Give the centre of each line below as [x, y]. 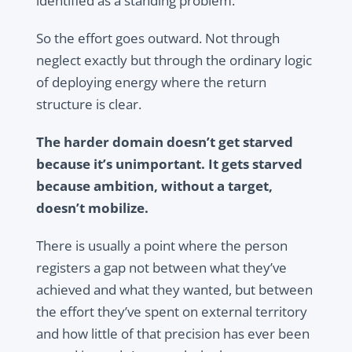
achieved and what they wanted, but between [174, 290]
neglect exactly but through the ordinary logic [174, 60]
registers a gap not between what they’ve [161, 268]
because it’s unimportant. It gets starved [169, 164]
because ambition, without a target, [154, 186]
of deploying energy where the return [151, 82]
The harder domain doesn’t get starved [164, 142]
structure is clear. [88, 104]
